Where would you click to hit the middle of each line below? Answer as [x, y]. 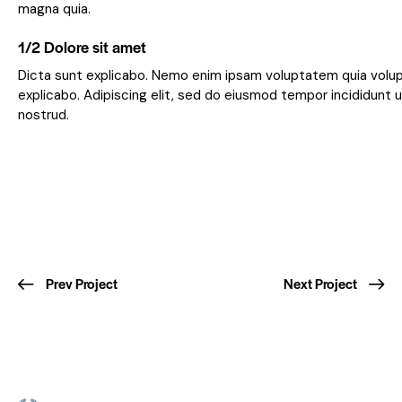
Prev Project [82, 284]
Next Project [320, 284]
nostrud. [44, 115]
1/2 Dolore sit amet [82, 47]
